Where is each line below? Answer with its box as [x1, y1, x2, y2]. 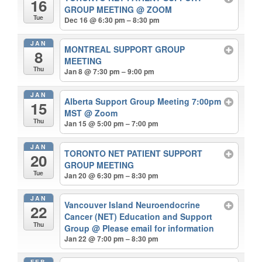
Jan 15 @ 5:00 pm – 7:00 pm [64, 118, 159, 129]
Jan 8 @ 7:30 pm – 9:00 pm [64, 66, 155, 77]
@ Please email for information [92, 222, 215, 235]
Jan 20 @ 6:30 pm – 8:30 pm [64, 170, 159, 181]
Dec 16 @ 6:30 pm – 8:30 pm [64, 14, 160, 25]
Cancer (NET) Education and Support [64, 211, 213, 223]
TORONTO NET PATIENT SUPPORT [64, 147, 203, 159]
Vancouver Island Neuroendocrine [64, 199, 201, 211]
